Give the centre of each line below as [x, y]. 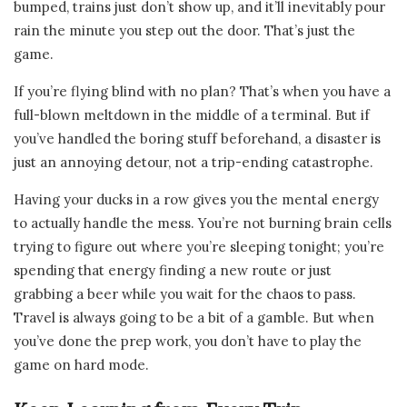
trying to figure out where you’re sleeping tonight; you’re [199, 246]
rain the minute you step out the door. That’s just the [184, 30]
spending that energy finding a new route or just [173, 270]
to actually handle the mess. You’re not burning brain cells [203, 223]
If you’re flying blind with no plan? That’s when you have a [202, 91]
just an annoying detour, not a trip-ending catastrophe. [194, 162]
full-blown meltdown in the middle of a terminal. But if [192, 114]
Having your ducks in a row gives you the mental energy [196, 199]
